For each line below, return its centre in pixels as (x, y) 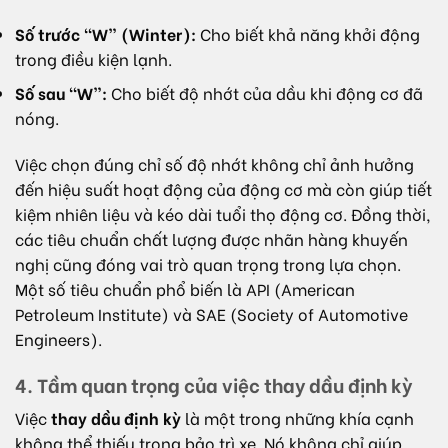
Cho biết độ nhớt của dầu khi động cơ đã (265, 93)
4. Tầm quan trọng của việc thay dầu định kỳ (213, 383)
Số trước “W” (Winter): (105, 33)
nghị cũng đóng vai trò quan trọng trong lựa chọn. (208, 264)
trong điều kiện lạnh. (93, 58)
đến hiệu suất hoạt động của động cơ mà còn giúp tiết (223, 189)
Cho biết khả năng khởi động (308, 33)
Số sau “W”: (61, 93)
